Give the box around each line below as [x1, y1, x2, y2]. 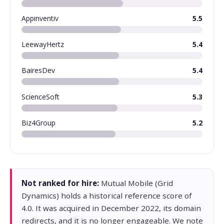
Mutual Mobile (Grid [99, 177, 173, 188]
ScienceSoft [21, 91, 60, 101]
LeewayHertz [21, 39, 64, 49]
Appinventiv [21, 13, 59, 23]
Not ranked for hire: [21, 177, 99, 188]
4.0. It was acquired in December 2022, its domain [21, 202, 201, 213]
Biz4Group [21, 117, 56, 127]
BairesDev [21, 65, 55, 75]
